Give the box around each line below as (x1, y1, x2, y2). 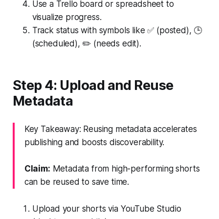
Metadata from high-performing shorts (50, 163, 200, 174)
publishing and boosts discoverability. (24, 137, 165, 147)
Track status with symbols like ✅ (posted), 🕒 (32, 25, 202, 35)
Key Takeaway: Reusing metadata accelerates (24, 124, 197, 134)
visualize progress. (32, 12, 102, 22)
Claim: (24, 163, 50, 174)
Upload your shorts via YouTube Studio (32, 203, 181, 214)
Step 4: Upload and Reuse (12, 77, 174, 93)
